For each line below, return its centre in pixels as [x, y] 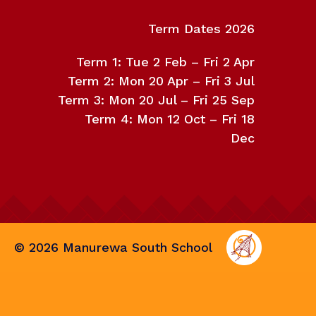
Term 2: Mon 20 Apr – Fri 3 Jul [161, 80]
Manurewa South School [135, 248]
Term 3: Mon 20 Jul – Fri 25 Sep [156, 99]
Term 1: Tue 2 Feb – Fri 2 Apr [165, 61]
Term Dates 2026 [201, 28]
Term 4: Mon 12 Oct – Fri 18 [169, 119]
